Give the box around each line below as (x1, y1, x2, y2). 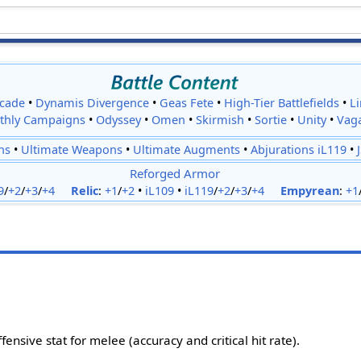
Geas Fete (160, 94, 214, 110)
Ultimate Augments (133, 142, 241, 158)
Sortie (254, 111, 287, 127)
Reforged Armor (129, 165, 220, 182)
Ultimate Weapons (21, 142, 123, 158)
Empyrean (280, 183, 339, 199)
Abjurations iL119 (251, 142, 347, 158)
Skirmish (195, 111, 244, 127)
